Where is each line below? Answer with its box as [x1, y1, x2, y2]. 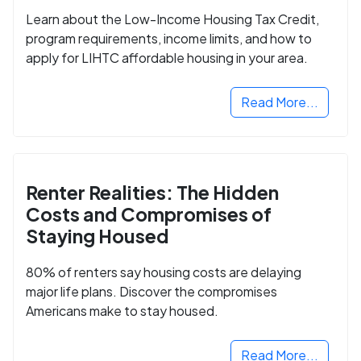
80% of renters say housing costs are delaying [26, 263, 301, 280]
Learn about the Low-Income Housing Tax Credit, [26, 10, 319, 28]
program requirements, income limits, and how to [26, 30, 312, 48]
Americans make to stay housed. [26, 301, 218, 319]
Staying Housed [26, 224, 169, 248]
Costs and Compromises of [26, 202, 272, 226]
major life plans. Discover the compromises [26, 282, 277, 300]
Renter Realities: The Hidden [26, 180, 279, 205]
